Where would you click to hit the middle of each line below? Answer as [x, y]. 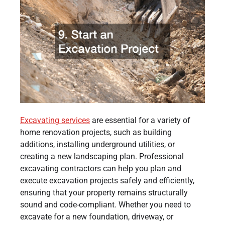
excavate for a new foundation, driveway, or [97, 216]
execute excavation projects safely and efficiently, [107, 180]
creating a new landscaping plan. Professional [102, 156]
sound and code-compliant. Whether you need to [105, 204]
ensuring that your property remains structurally [104, 192]
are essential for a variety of [140, 120]
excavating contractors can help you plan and [101, 168]
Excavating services [55, 120]
